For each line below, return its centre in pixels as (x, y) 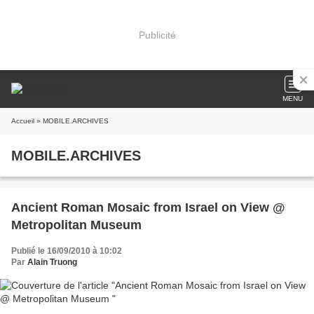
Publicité (157, 35)
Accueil (23, 121)
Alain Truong (52, 262)
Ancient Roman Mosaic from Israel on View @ (148, 207)
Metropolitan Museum (76, 225)
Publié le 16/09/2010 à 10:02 (67, 251)
